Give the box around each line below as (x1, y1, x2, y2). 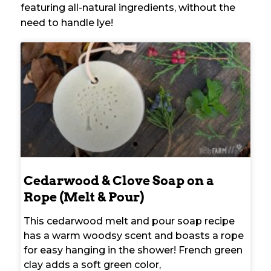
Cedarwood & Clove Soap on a (24, 172, 214, 188)
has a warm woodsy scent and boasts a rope (24, 229, 244, 241)
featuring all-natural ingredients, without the (21, 1, 235, 13)
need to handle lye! (21, 16, 113, 28)
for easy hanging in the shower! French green (24, 244, 243, 256)
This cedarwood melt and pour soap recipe (24, 215, 235, 227)
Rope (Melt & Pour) (24, 189, 144, 204)
